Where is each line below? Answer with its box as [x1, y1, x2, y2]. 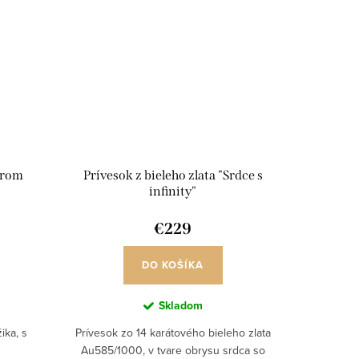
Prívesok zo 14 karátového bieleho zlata [75, 325, 271, 341]
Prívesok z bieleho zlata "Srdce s [83, 167, 263, 184]
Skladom [158, 297, 203, 315]
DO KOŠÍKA [142, 257, 204, 273]
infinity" [149, 184, 197, 200]
